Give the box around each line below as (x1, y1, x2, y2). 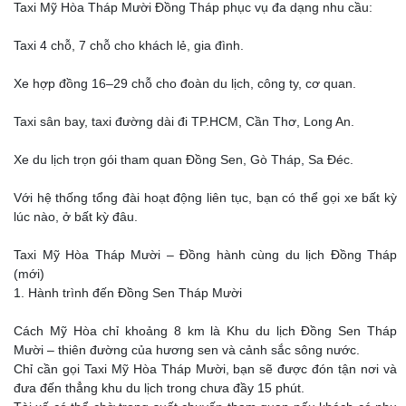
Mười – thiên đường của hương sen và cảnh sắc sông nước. (14, 343, 360, 357)
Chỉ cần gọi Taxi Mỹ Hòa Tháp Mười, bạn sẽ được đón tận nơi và (14, 362, 397, 376)
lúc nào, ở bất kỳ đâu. (14, 209, 138, 224)
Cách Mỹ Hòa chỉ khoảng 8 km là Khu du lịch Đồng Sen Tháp (14, 324, 397, 338)
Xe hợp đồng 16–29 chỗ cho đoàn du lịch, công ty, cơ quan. (14, 76, 356, 91)
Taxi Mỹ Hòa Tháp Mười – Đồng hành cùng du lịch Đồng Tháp (14, 247, 397, 262)
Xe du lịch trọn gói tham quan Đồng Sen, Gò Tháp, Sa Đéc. (14, 152, 353, 167)
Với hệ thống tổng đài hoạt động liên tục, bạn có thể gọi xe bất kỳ (14, 190, 397, 205)
